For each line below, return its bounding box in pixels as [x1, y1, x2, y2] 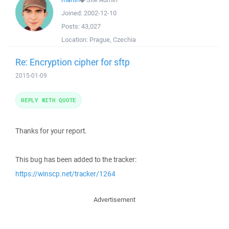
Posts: [61, 22, 81, 31]
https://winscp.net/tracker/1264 [15, 169, 116, 178]
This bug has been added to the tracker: [15, 155, 136, 164]
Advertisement [94, 195, 135, 204]
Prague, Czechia [89, 35, 136, 44]
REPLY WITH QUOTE [21, 96, 76, 104]
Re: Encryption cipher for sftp [15, 56, 130, 68]
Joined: [61, 9, 84, 17]
